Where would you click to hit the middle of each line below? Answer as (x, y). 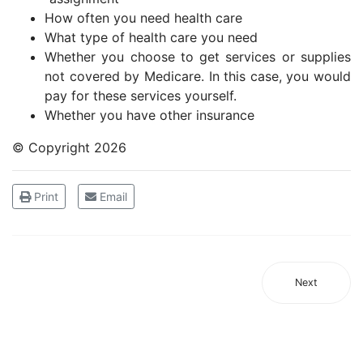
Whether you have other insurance (149, 115)
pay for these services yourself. (141, 96)
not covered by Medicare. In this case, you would (198, 76)
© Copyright (53, 147)
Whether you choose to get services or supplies (198, 57)
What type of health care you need (151, 37)
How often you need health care (143, 18)
